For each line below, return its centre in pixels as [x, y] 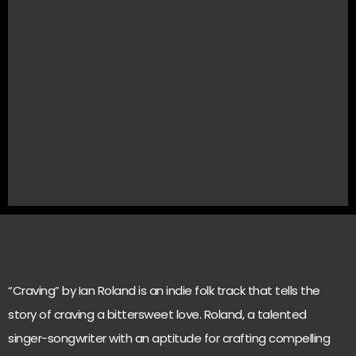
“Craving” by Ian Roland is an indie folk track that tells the [164, 290]
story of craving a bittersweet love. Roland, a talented [157, 314]
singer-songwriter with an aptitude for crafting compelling [169, 338]
